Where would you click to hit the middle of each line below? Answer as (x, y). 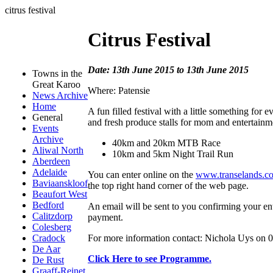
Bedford (48, 205)
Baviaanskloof (60, 183)
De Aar (46, 249)
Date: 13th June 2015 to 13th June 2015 (168, 69)
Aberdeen (51, 161)
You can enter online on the (142, 174)
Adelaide (50, 172)
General (48, 117)
